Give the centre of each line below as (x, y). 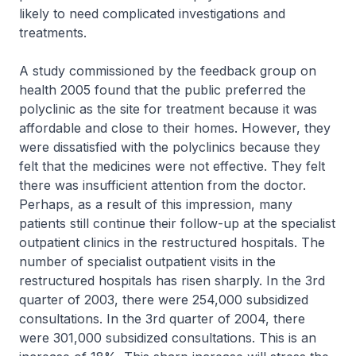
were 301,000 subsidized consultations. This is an (168, 338)
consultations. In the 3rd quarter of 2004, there (162, 319)
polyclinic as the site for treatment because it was (168, 109)
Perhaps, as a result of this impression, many (156, 204)
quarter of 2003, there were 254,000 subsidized (164, 300)
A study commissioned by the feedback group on (168, 71)
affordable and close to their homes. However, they (175, 128)
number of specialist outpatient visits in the (147, 261)
